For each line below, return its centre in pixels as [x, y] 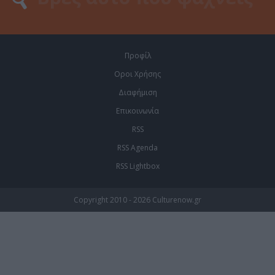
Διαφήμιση [137, 92]
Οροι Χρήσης [137, 74]
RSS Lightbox [137, 166]
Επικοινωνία [137, 110]
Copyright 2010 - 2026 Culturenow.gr [137, 199]
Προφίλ [137, 55]
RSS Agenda [137, 147]
